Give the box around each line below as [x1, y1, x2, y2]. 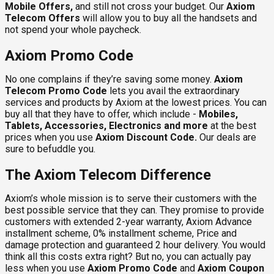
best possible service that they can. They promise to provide [5, 204, 264, 216]
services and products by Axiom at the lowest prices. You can [5, 96, 267, 108]
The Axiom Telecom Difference [5, 166, 211, 183]
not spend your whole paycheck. [5, 23, 141, 35]
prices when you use [5, 131, 95, 143]
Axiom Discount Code [95, 131, 194, 143]
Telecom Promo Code [5, 84, 107, 97]
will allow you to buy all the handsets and [80, 12, 257, 24]
